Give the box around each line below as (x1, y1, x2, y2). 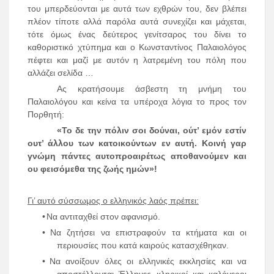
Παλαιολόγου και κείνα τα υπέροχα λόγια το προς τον (28, 97, 246, 107)
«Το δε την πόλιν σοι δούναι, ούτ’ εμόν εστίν (57, 125, 246, 136)
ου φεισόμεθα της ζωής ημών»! (28, 164, 157, 174)
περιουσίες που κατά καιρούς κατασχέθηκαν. (57, 240, 229, 251)
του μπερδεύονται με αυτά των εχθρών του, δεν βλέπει (28, 4, 246, 14)
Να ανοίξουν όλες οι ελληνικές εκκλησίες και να (49, 256, 246, 267)
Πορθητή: (28, 109, 64, 120)
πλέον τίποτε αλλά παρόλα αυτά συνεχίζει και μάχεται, (28, 17, 246, 27)
